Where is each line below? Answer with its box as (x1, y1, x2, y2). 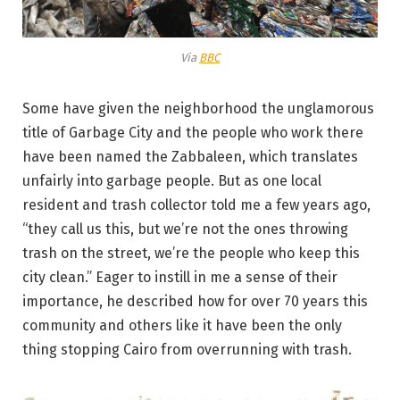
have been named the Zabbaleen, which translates (22, 147, 358, 165)
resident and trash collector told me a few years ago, (22, 196, 371, 213)
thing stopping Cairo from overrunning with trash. (22, 340, 352, 358)
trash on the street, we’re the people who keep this (22, 244, 360, 262)
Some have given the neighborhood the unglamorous (22, 99, 374, 117)
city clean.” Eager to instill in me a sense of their (22, 268, 337, 286)
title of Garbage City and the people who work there (22, 123, 363, 141)
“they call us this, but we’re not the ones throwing (22, 220, 348, 237)
